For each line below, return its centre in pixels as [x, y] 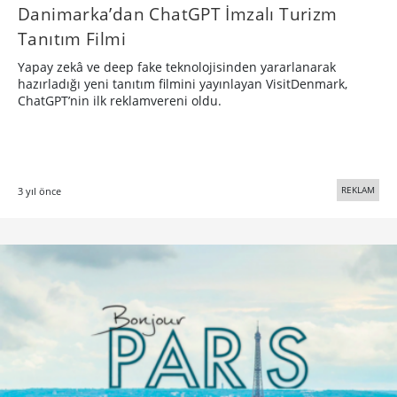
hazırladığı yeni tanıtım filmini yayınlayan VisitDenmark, [183, 84]
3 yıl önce [39, 191]
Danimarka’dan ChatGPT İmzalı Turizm [178, 14]
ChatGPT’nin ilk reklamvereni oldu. [120, 101]
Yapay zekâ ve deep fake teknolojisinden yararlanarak [177, 67]
